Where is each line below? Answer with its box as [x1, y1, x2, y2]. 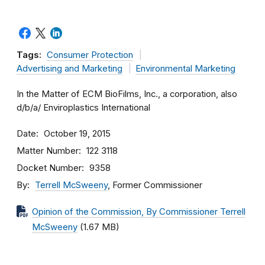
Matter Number [17, 145, 79, 156]
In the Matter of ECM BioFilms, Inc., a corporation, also [17, 89, 237, 99]
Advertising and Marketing [17, 63, 122, 74]
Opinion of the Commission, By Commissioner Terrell [32, 206, 245, 217]
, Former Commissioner [108, 180, 202, 190]
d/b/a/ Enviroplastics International [17, 102, 150, 113]
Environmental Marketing [135, 63, 235, 74]
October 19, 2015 [44, 128, 111, 139]
